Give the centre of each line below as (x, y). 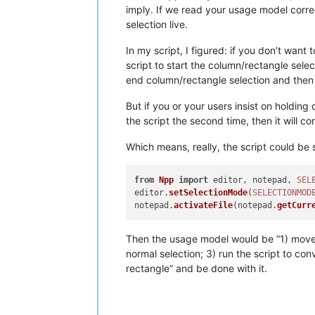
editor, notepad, (253, 180)
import (194, 180)
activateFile (204, 205)
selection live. (157, 24)
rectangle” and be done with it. (197, 269)
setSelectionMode (208, 193)
